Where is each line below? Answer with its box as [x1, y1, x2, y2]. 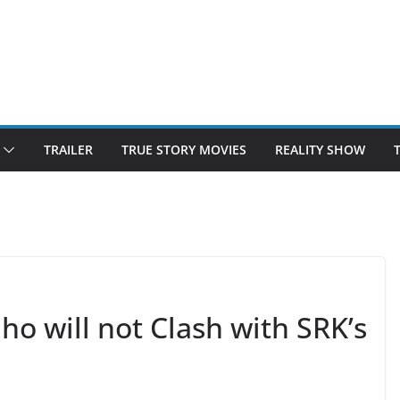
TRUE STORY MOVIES [121, 141, 246, 158]
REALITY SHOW [275, 141, 365, 158]
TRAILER [44, 141, 93, 158]
